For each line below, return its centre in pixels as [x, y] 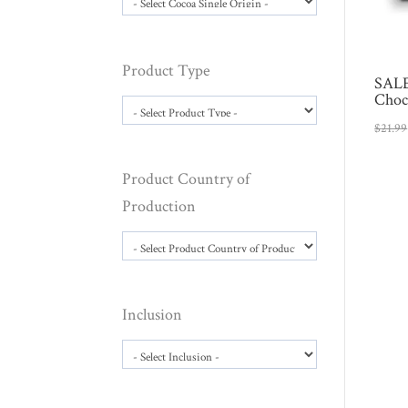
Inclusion [153, 315]
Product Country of [186, 178]
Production [159, 206]
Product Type [167, 70]
